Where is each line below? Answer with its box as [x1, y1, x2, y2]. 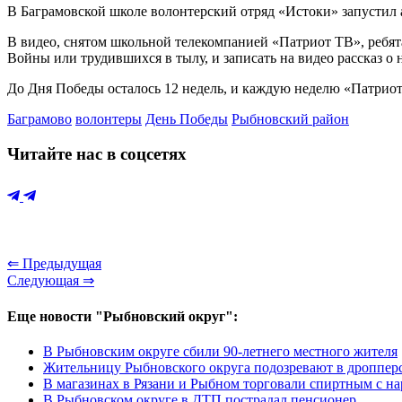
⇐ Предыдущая [7, 256, 101, 272]
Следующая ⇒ [7, 273, 94, 289]
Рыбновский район [232, 110, 349, 127]
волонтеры [75, 110, 142, 127]
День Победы [145, 110, 228, 127]
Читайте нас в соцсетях [7, 144, 187, 163]
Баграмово [7, 110, 72, 127]
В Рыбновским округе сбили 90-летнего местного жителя [43, 343, 398, 359]
